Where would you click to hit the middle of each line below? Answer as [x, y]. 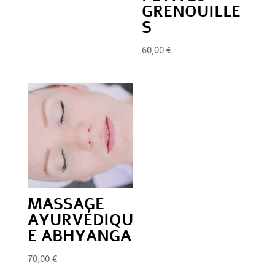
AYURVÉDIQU [80, 220]
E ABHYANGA [79, 236]
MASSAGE [66, 204]
